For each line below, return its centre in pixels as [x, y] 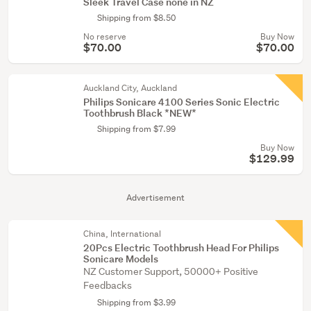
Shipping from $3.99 [136, 302]
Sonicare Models [121, 259]
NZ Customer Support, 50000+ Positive [171, 271]
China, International [122, 234]
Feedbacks [108, 285]
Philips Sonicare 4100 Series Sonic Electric [182, 102]
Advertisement [155, 197]
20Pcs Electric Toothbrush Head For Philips [181, 247]
